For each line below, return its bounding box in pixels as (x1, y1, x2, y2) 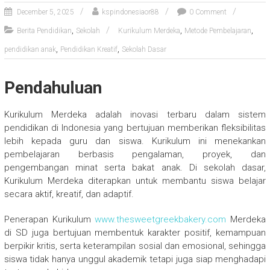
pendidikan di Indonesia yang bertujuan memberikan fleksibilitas (4, 122, 266, 133)
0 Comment (189, 7, 227, 16)
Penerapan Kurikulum (4, 213, 95, 225)
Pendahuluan (4, 77, 102, 98)
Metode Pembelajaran (184, 26, 251, 35)
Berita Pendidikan (16, 26, 72, 35)
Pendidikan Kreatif (60, 45, 118, 54)
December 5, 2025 (16, 7, 74, 16)
